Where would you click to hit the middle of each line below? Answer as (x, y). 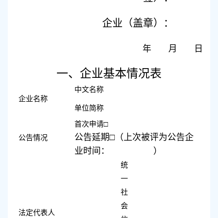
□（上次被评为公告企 (152, 137)
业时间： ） (118, 151)
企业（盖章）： (138, 23)
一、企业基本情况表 (109, 73)
